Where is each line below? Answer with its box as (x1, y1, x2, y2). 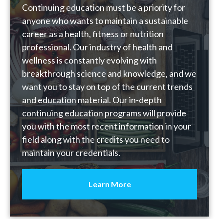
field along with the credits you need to (22, 134, 170, 145)
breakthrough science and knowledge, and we (22, 68, 197, 79)
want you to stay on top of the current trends (22, 81, 193, 92)
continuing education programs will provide (22, 108, 186, 118)
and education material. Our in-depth (22, 94, 162, 105)
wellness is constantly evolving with (22, 55, 157, 66)
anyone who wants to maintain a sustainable (22, 15, 188, 26)
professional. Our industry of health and (22, 42, 173, 52)
